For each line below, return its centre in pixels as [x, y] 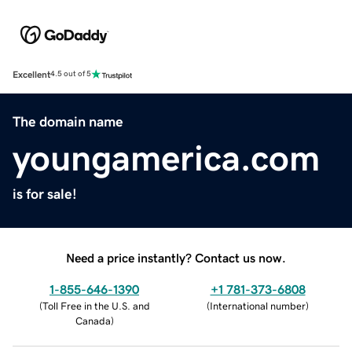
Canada [93, 321]
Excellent [31, 74]
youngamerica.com [166, 158]
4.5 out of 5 [71, 74]
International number [258, 306]
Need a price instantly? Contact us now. [176, 257]
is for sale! [45, 194]
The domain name [68, 121]
